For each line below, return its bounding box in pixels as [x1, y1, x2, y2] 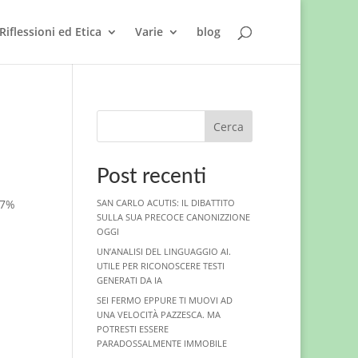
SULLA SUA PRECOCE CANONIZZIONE [96, 211, 250, 223]
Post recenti [96, 166, 206, 187]
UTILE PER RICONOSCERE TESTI [96, 260, 225, 272]
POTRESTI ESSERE [96, 323, 169, 335]
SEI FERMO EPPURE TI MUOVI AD [96, 294, 233, 306]
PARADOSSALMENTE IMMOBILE [96, 337, 227, 349]
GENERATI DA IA [96, 274, 162, 286]
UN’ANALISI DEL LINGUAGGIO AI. [96, 245, 231, 257]
